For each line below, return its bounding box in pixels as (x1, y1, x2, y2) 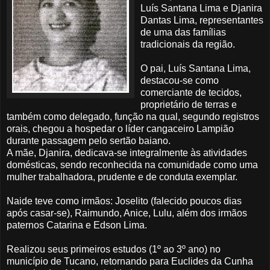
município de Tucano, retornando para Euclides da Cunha (7, 256, 253, 266)
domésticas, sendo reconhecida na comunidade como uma (7, 159, 258, 170)
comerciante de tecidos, (140, 87, 242, 98)
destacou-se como (140, 75, 219, 86)
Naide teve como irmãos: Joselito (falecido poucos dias (7, 195, 242, 206)
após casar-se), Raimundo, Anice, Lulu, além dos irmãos (7, 207, 247, 218)
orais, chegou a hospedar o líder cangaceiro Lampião (7, 123, 234, 134)
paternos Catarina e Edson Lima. (7, 219, 147, 230)
